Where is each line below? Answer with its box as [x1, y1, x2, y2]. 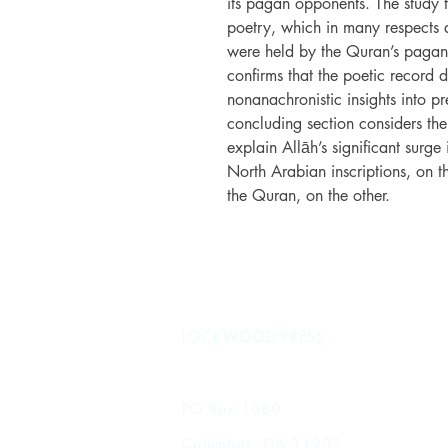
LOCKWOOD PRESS [182, 327, 326, 346]
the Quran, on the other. [227, 185, 390, 206]
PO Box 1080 [182, 399, 282, 418]
